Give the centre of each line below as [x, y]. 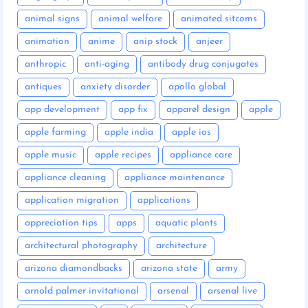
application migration [72, 201]
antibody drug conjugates [203, 65]
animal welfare [130, 19]
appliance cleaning [65, 178]
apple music [51, 155]
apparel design [198, 110]
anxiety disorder [115, 87]
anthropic [45, 65]
